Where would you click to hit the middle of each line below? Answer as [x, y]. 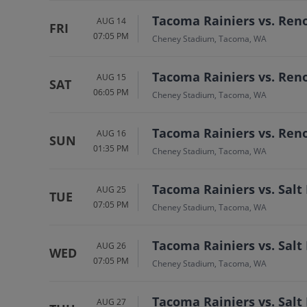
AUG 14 [111, 21]
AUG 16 [111, 133]
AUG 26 [111, 245]
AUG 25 [111, 189]
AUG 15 [111, 77]
